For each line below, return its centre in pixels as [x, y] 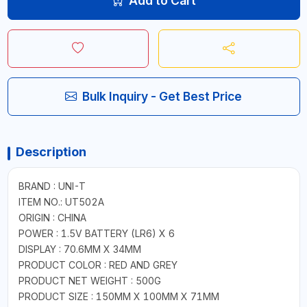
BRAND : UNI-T [52, 186]
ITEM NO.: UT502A [61, 201]
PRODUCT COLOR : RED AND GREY [98, 265]
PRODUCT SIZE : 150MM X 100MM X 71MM [119, 296]
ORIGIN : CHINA [52, 217]
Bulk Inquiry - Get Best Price [162, 96]
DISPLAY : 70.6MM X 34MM [79, 249]
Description [51, 151]
